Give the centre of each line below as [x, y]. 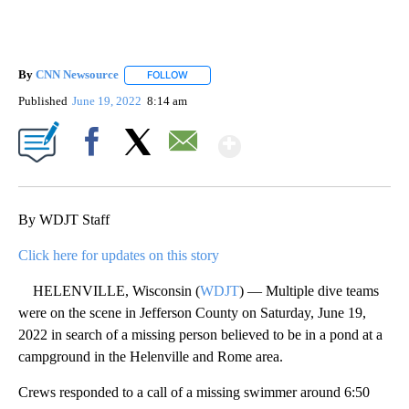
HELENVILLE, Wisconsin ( [109, 290]
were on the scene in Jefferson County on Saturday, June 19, [192, 312]
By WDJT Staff [64, 219]
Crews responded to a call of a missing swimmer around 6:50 [194, 392]
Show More [312, 138]
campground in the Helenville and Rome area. [151, 356]
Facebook [95, 173]
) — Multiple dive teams [309, 290]
